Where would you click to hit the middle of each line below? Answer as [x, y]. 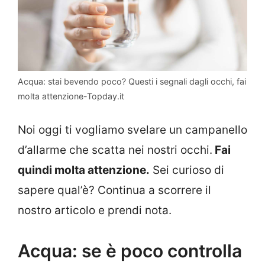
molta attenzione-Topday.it [71, 96]
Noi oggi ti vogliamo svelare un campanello [132, 130]
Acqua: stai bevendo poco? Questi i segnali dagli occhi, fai [132, 81]
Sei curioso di [187, 170]
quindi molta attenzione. [84, 170]
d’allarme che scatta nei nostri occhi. [115, 150]
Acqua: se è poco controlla [130, 251]
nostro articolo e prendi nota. [95, 211]
